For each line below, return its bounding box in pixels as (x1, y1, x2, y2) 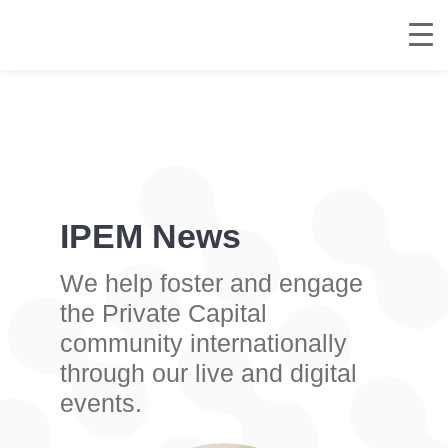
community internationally (59, 328, 347, 357)
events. (59, 388, 142, 417)
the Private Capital (59, 298, 267, 327)
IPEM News (59, 217, 241, 256)
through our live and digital (59, 358, 357, 387)
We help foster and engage (59, 268, 363, 297)
